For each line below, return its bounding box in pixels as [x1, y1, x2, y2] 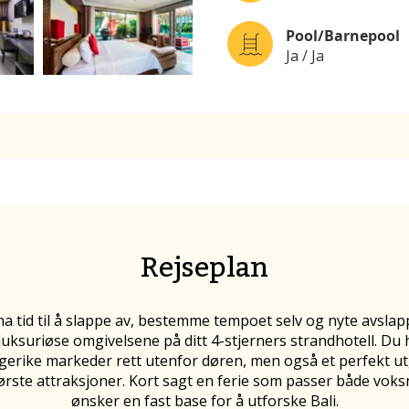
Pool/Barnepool [286, 25, 400, 46]
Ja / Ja [286, 45, 324, 66]
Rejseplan [141, 247, 268, 287]
